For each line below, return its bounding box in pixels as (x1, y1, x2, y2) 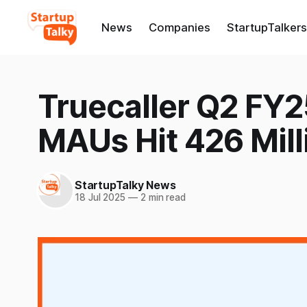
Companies (148, 21, 210, 34)
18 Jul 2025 (75, 191, 126, 203)
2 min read (137, 191, 186, 203)
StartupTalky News (75, 177, 176, 192)
